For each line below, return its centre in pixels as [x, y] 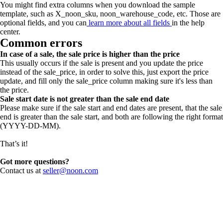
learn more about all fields [129, 23]
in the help [188, 23]
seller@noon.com [70, 170]
